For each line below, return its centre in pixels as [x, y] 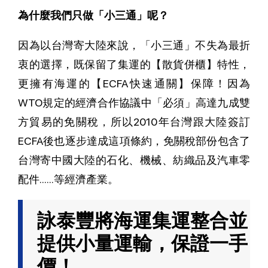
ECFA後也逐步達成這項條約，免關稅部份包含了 [134, 141]
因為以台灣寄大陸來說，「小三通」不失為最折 [134, 45]
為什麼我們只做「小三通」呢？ [93, 16]
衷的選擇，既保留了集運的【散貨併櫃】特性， [134, 65]
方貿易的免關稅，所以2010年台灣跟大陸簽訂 [134, 122]
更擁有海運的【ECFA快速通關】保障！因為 [134, 84]
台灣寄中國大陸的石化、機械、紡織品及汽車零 [134, 160]
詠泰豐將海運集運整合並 [142, 221]
